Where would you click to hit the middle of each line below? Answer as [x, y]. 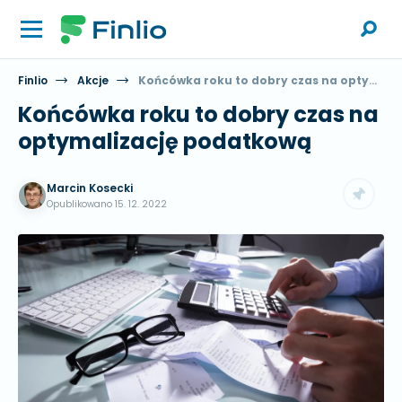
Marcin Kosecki [90, 188]
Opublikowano [81, 204]
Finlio [33, 80]
